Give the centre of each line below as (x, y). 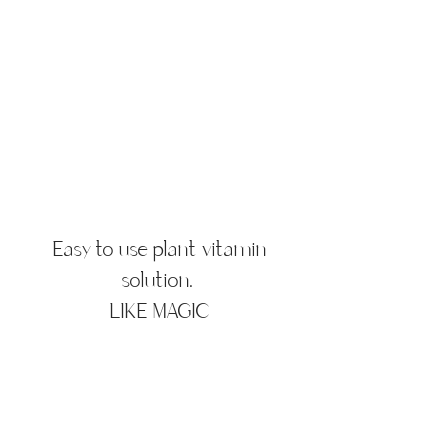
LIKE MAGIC (160, 312)
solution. (160, 281)
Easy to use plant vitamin (160, 250)
